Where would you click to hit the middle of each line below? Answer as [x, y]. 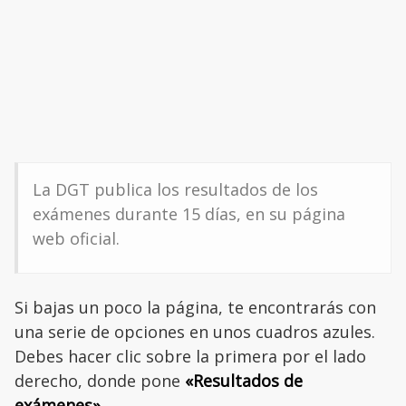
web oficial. [76, 239]
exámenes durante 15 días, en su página [189, 214]
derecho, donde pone [100, 381]
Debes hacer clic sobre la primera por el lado [190, 357]
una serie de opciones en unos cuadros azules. [195, 332]
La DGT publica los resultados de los [175, 190]
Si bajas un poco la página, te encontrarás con [195, 308]
